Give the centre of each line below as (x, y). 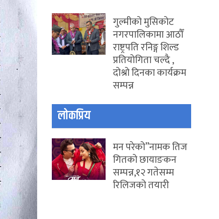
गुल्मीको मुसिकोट (143, 22)
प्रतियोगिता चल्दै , (143, 60)
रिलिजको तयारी (141, 185)
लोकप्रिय (74, 116)
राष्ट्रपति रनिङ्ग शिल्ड (146, 47)
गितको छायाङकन (145, 160)
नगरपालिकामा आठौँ (148, 35)
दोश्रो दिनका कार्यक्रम (150, 73)
